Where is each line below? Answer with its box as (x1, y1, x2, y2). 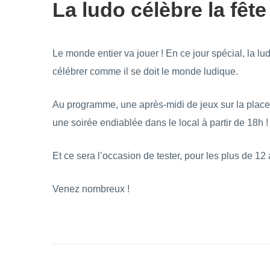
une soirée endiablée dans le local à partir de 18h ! (52, 118, 268, 128)
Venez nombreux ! (52, 184, 130, 194)
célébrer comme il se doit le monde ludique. (52, 66, 238, 77)
